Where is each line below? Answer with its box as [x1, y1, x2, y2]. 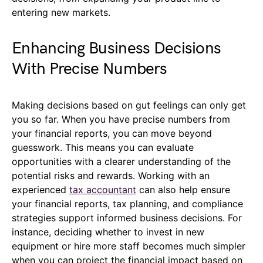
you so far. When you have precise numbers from [12, 113, 230, 126]
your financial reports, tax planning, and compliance [12, 198, 243, 210]
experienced [12, 184, 69, 196]
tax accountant [69, 184, 136, 196]
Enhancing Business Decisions [12, 39, 221, 59]
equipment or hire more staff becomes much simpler [12, 240, 245, 252]
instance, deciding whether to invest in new [12, 226, 204, 238]
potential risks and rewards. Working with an [12, 170, 210, 182]
